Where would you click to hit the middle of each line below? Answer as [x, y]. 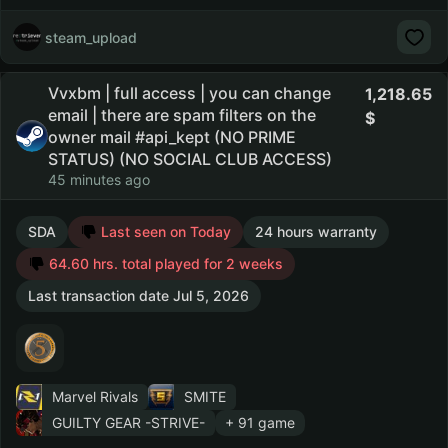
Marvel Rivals [95, 396]
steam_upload [91, 37]
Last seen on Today [164, 231]
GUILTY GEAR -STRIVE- [128, 422]
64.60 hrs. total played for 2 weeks [164, 263]
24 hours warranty [316, 231]
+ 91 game [260, 422]
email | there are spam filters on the [182, 115]
